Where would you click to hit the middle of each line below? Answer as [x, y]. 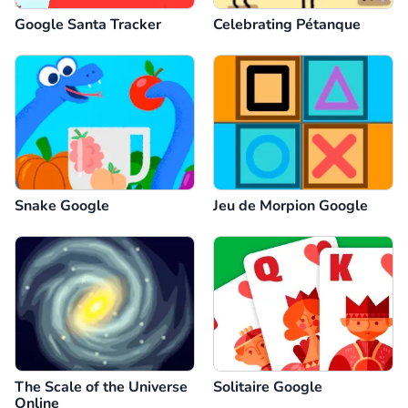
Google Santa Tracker [88, 24]
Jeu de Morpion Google [291, 205]
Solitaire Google [268, 387]
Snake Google [62, 205]
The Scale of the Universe [101, 387]
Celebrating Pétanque [287, 24]
